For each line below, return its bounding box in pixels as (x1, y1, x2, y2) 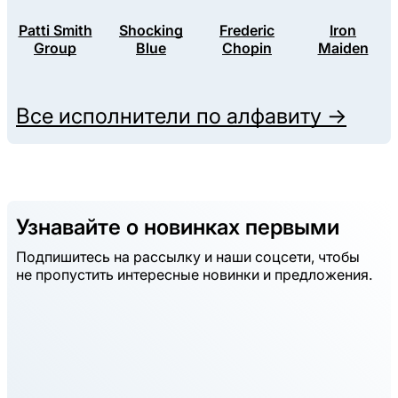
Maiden (317, 39, 369, 58)
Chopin (222, 39, 272, 58)
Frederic (219, 21, 275, 40)
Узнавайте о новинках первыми (16, 214, 339, 241)
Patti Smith (18, 21, 92, 40)
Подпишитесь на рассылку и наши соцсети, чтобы (16, 248, 360, 267)
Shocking (119, 21, 183, 40)
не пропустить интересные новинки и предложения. (16, 266, 372, 284)
